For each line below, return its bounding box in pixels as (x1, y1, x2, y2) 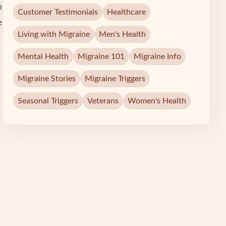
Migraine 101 (78, 52, 125, 61)
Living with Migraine (18, 30, 90, 38)
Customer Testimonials (18, 8, 98, 16)
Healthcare (107, 8, 146, 16)
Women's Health (128, 96, 187, 105)
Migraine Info (134, 52, 182, 61)
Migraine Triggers (85, 74, 146, 83)
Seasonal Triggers (18, 96, 79, 105)
